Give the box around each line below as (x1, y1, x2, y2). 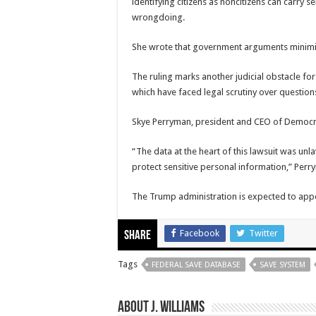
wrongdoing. (132, 11, 185, 23)
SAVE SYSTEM (260, 260, 305, 269)
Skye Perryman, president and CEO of (132, 116, 284, 127)
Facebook (180, 227, 219, 238)
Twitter (249, 227, 278, 238)
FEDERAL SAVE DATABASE (152, 260, 241, 269)
